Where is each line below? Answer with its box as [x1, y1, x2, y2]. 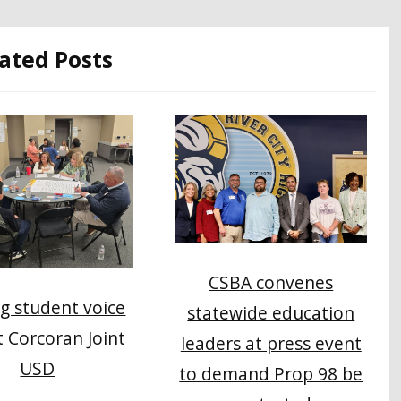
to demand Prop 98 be [179, 361, 363, 386]
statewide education [187, 300, 355, 325]
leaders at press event [180, 330, 362, 355]
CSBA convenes [209, 269, 334, 294]
